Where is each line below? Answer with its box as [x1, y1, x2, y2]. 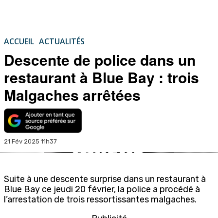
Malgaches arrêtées [4, 84, 141, 105]
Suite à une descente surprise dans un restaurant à [4, 173, 206, 184]
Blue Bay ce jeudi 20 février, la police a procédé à [4, 183, 200, 195]
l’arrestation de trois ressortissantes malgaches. [4, 194, 197, 205]
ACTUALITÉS [39, 36, 85, 47]
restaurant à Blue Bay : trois [4, 66, 199, 88]
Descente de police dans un [4, 49, 196, 70]
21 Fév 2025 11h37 [4, 137, 57, 145]
